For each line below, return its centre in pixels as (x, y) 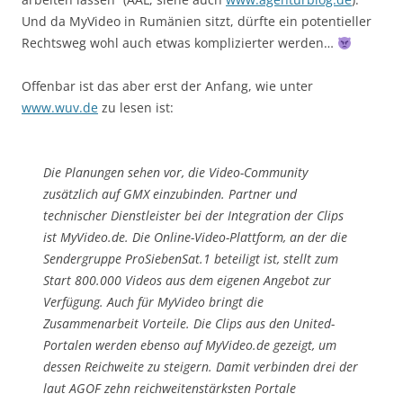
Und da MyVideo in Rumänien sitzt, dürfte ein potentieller (197, 22)
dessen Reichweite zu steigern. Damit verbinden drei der (201, 367)
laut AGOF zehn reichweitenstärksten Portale (170, 389)
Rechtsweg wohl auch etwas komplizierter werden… (179, 43)
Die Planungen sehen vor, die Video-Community (175, 173)
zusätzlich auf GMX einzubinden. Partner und (170, 194)
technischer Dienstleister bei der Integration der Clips (193, 216)
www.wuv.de (60, 108)
